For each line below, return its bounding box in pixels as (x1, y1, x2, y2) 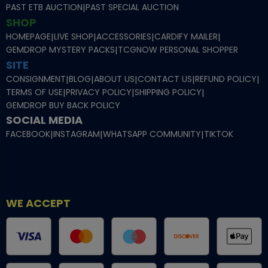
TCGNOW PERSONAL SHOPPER (118, 43, 238, 56)
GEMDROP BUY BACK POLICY (6, 99, 120, 111)
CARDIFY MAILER (154, 30, 218, 42)
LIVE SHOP (54, 30, 93, 42)
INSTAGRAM (53, 127, 100, 140)
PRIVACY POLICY (66, 86, 132, 98)
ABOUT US (94, 72, 135, 85)
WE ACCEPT (6, 195, 71, 211)
